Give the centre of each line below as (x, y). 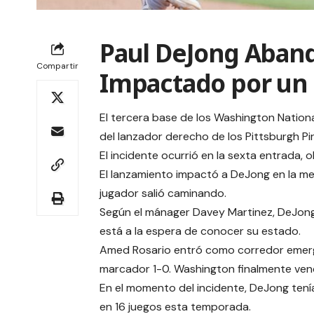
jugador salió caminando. (163, 193)
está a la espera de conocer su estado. (200, 231)
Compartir (57, 66)
